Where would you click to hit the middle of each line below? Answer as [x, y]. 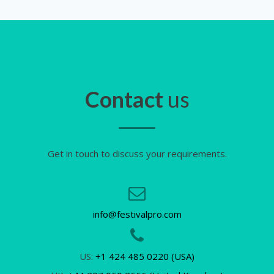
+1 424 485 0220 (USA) [145, 257]
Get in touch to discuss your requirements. [137, 154]
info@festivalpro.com [137, 214]
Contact [124, 99]
